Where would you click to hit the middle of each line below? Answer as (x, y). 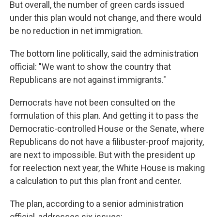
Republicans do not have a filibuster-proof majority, (107, 142)
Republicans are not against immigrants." (88, 80)
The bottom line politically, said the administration (104, 54)
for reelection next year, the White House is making (107, 168)
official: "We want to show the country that (90, 67)
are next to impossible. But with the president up (102, 155)
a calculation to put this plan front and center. (96, 181)
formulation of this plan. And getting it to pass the (104, 116)
